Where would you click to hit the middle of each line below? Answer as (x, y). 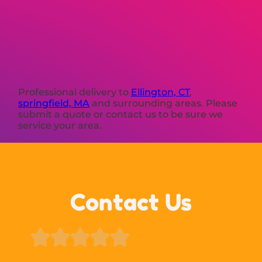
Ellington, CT (161, 92)
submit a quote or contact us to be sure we (121, 114)
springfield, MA (54, 103)
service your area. (60, 125)
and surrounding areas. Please (164, 103)
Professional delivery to (75, 92)
